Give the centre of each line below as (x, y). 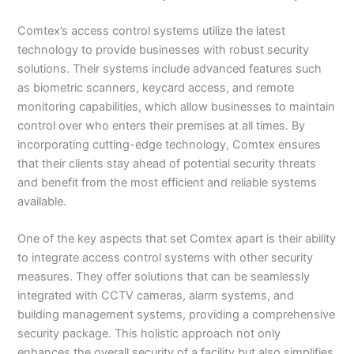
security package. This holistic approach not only (149, 333)
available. (42, 201)
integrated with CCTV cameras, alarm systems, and (156, 296)
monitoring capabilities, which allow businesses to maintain (177, 106)
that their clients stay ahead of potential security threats (167, 163)
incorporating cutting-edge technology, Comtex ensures (169, 144)
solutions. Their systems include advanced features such (170, 68)
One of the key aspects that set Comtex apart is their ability (177, 239)
